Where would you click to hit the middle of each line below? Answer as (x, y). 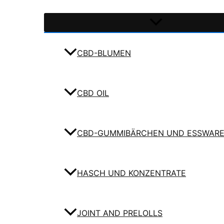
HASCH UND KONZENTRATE (131, 173)
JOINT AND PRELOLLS (120, 213)
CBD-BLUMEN (104, 53)
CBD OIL (93, 93)
